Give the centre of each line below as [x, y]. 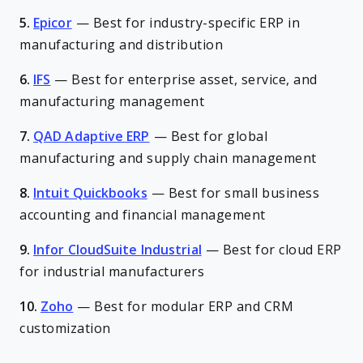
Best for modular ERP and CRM [194, 307]
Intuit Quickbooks [90, 193]
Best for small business [244, 193]
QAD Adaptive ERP [92, 137]
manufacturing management [112, 102]
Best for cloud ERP [282, 250]
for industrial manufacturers [112, 272]
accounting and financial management [143, 215]
